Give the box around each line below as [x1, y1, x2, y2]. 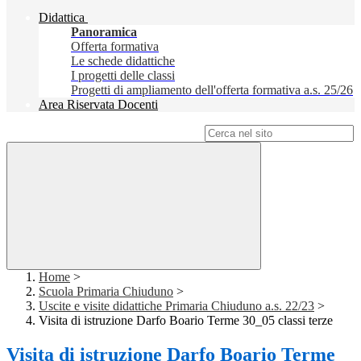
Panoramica [71, 25, 137, 39]
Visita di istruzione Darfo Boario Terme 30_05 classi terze [39, 313, 333, 328]
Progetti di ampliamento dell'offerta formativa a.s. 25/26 [71, 83, 353, 98]
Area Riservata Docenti [39, 98, 158, 112]
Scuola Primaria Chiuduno [39, 284, 173, 299]
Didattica [39, 10, 85, 25]
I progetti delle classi [71, 68, 175, 83]
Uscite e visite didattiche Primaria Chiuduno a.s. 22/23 [39, 299, 314, 313]
